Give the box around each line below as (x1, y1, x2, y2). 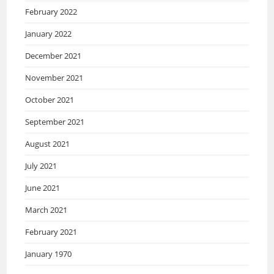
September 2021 (25, 116, 85, 127)
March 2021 (25, 204, 68, 215)
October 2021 (25, 94, 75, 105)
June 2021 (25, 182, 61, 193)
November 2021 (25, 72, 84, 83)
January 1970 (25, 248, 72, 259)
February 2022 (25, 6, 78, 17)
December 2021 (25, 50, 82, 61)
